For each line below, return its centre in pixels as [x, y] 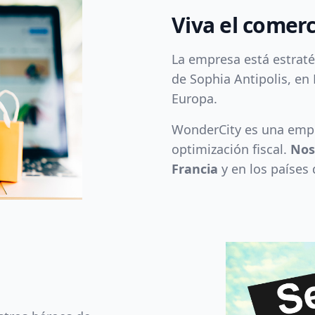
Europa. [194, 98]
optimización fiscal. [231, 149]
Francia [195, 169]
